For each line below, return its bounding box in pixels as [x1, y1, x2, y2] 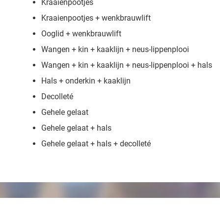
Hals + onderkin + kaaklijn [41, 76, 131, 85]
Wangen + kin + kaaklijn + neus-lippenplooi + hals [41, 60, 212, 70]
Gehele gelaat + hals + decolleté [41, 139, 151, 148]
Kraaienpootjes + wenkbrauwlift [41, 13, 151, 23]
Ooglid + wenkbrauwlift [41, 29, 121, 38]
